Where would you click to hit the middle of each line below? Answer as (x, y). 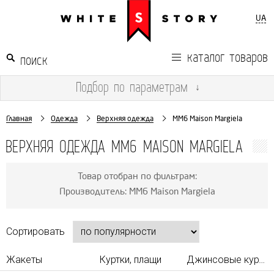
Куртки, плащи (130, 259)
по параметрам (148, 87)
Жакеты (24, 259)
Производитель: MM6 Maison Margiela (137, 191)
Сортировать (35, 231)
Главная (19, 118)
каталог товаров (228, 56)
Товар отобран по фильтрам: (137, 176)
